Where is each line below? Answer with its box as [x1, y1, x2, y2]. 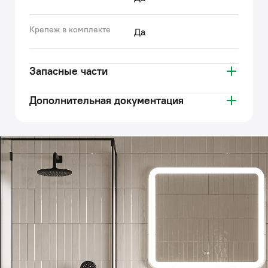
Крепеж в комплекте [29, 24, 111, 35]
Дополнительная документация [29, 93, 184, 108]
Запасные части [29, 64, 108, 78]
